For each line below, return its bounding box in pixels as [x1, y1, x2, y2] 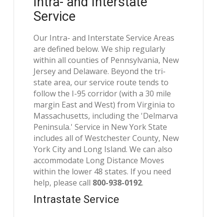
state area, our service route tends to [33, 77, 169, 88]
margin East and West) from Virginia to [33, 99, 175, 110]
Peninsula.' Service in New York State [33, 122, 168, 133]
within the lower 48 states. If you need [33, 166, 171, 177]
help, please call [33, 177, 93, 188]
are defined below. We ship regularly [33, 44, 166, 55]
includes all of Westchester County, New [33, 133, 179, 144]
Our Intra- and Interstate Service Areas [33, 32, 175, 44]
